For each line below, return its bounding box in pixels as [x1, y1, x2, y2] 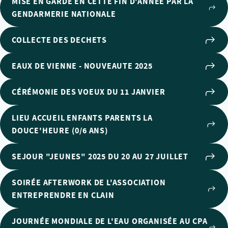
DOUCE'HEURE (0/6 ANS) [12, 125, 108, 136]
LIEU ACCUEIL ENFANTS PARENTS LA [12, 112, 153, 123]
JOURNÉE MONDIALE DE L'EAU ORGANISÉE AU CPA [12, 216, 208, 226]
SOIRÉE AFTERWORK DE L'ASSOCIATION [12, 177, 166, 188]
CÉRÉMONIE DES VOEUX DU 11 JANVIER [12, 87, 165, 97]
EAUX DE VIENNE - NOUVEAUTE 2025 [12, 61, 153, 71]
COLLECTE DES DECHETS [12, 35, 107, 45]
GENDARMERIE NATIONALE [12, 9, 116, 19]
